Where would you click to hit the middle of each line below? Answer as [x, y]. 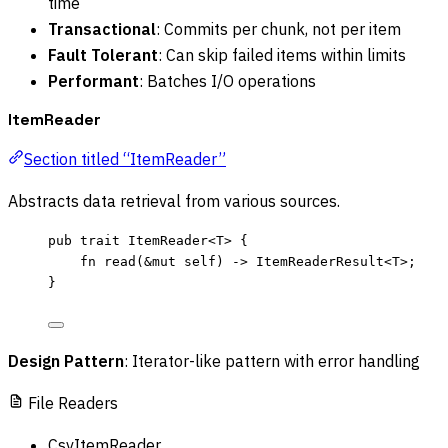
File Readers [73, 403]
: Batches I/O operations [227, 81]
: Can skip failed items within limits [282, 55]
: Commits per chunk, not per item [278, 29]
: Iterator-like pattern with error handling [272, 361]
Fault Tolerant [103, 55]
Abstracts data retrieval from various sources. [174, 201]
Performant [93, 81]
